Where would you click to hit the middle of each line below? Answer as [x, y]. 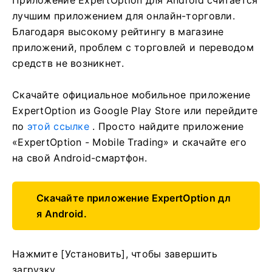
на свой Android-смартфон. [80, 158]
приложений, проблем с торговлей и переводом [133, 47]
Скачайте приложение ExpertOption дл [134, 198]
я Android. [62, 213]
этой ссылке [58, 126]
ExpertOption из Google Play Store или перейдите [135, 110]
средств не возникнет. [68, 63]
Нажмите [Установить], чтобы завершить [115, 253]
